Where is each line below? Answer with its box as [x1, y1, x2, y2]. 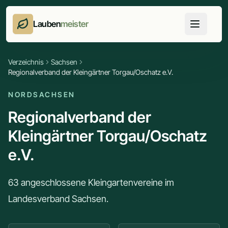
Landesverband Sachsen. [8, 193, 108, 204]
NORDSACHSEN [8, 90, 75, 99]
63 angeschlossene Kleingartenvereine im [8, 177, 174, 188]
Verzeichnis [8, 58, 44, 66]
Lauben [33, 19, 61, 30]
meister [61, 19, 89, 30]
